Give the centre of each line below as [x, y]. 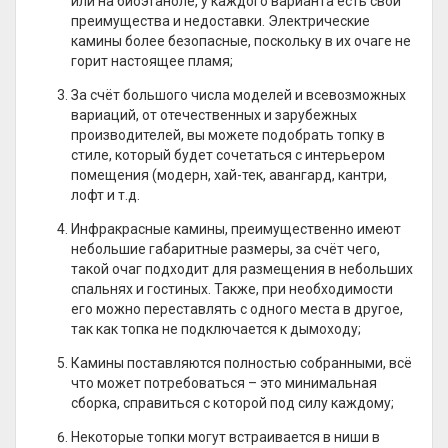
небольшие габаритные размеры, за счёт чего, [225, 249]
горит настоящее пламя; [152, 61]
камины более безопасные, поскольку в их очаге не [241, 41]
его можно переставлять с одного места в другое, [237, 309]
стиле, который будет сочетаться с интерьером [228, 155]
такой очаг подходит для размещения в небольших [242, 269]
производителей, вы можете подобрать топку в [228, 135]
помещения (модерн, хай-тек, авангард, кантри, [229, 175]
